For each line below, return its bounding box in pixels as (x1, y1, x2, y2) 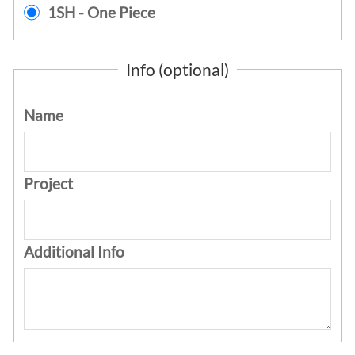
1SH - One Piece (47, 2, 155, 21)
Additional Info (23, 242, 124, 261)
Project (23, 174, 73, 193)
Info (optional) (126, 59, 229, 79)
